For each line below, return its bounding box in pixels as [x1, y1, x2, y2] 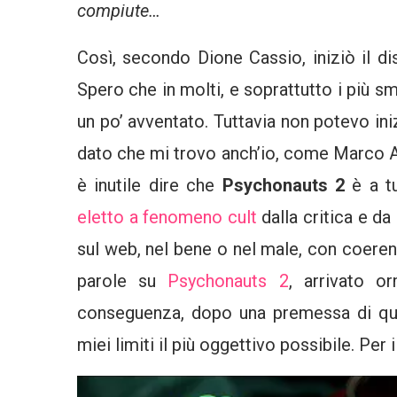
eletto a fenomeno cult [77, 206, 257, 228]
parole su [77, 269, 157, 292]
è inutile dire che [77, 174, 222, 196]
